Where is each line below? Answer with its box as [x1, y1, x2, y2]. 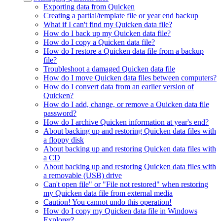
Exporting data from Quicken [43, 2, 135, 11]
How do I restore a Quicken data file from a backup [43, 47, 204, 55]
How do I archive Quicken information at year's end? [43, 118, 209, 126]
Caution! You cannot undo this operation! [43, 198, 172, 206]
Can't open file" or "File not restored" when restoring [43, 180, 208, 188]
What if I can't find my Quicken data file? [43, 20, 172, 29]
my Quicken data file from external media [43, 189, 173, 197]
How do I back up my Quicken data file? [43, 29, 171, 37]
